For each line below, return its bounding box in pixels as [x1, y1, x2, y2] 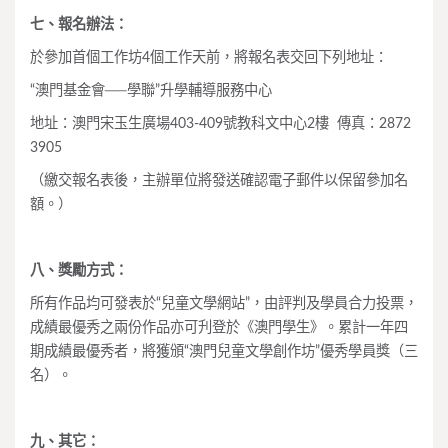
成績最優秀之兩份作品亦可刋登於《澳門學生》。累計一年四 [30, 320, 408, 335]
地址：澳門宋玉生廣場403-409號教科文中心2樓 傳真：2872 [30, 116, 411, 131]
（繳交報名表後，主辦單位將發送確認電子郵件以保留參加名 [30, 173, 408, 188]
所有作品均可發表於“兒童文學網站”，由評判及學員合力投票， [30, 296, 418, 311]
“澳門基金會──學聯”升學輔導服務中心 [30, 83, 272, 98]
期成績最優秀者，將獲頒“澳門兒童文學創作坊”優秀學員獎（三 [30, 344, 418, 359]
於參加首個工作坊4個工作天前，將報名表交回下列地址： [30, 50, 388, 65]
